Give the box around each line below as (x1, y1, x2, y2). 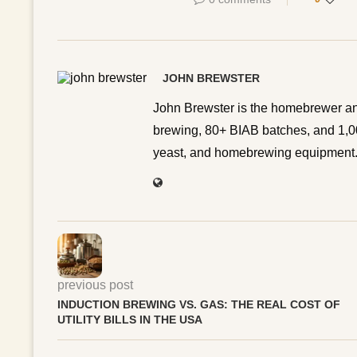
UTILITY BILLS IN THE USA (57, 312, 202, 326)
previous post (57, 277, 133, 292)
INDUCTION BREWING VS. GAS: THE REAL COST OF (57, 297, 340, 311)
